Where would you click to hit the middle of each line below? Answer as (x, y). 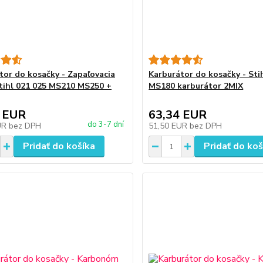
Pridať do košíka (59, 146)
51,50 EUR (169, 126)
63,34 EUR (178, 115)
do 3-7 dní (106, 124)
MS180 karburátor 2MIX (196, 86)
